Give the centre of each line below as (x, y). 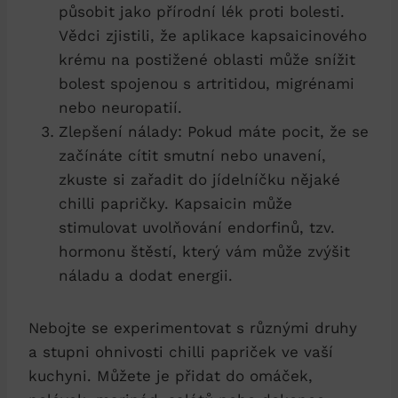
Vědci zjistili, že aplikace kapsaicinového (213, 35)
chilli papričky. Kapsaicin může (175, 203)
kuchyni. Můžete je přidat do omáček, (171, 375)
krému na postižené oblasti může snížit (207, 59)
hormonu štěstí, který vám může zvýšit (204, 251)
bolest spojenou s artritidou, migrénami (207, 83)
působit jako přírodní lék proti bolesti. (202, 11)
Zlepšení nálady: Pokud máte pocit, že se (214, 131)
